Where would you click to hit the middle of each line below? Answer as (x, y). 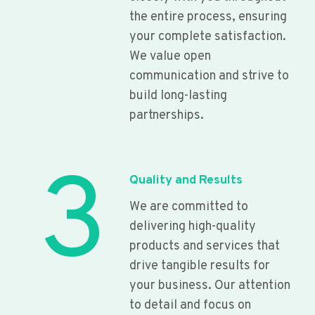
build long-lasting (178, 96)
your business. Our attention (210, 285)
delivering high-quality (193, 226)
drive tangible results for (200, 266)
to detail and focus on (190, 305)
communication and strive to (209, 76)
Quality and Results (186, 180)
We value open (170, 56)
